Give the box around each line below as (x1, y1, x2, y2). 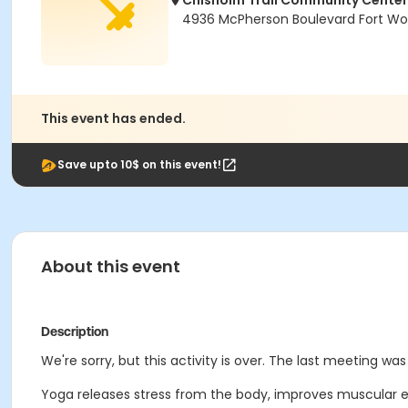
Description (41, 324, 108, 339)
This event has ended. (41, 109, 186, 127)
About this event (41, 255, 180, 278)
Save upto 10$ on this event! (57, 157, 221, 172)
